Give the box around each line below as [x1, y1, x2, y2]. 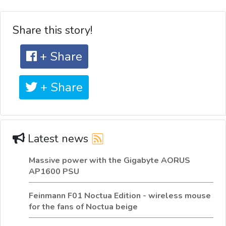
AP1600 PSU [29, 166, 79, 178]
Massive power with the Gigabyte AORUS [29, 155, 190, 166]
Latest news [25, 131, 91, 147]
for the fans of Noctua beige [29, 201, 138, 213]
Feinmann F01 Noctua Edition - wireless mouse [29, 190, 211, 202]
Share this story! [13, 23, 92, 38]
